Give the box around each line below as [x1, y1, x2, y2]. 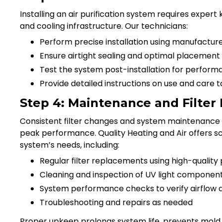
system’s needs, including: [20, 139, 119, 151]
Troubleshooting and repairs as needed [40, 196, 193, 208]
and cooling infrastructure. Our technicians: [20, 20, 188, 32]
